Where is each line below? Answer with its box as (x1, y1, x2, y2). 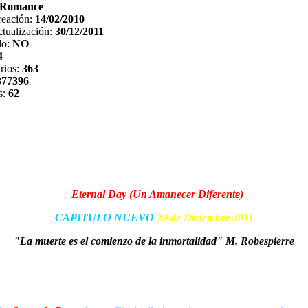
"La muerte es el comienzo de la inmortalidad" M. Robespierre (14, 235, 294, 247)
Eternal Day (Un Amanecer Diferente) (71, 188, 243, 200)
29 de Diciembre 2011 (156, 212, 254, 223)
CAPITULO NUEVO (54, 212, 157, 223)
